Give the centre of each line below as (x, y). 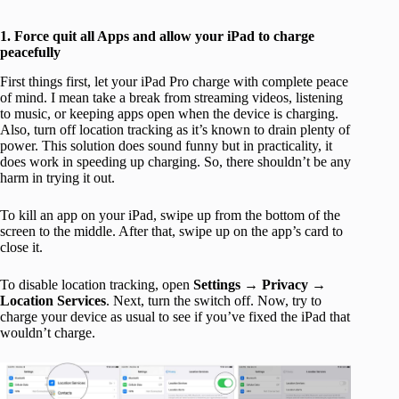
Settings (217, 284)
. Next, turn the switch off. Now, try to (214, 300)
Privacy (285, 284)
